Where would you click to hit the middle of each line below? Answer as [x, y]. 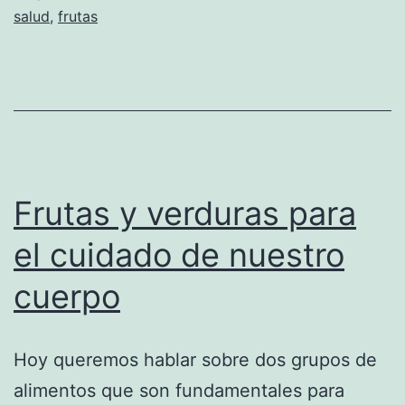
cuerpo [67, 296]
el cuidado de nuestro [179, 254]
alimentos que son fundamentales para [179, 390]
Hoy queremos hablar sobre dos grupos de [195, 359]
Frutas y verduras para [185, 213]
